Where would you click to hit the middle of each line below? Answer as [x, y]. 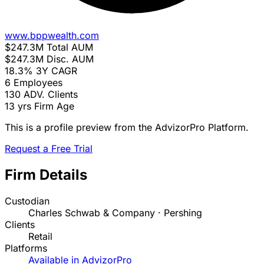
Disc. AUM [70, 59]
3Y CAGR [57, 71]
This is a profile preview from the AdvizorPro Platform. [127, 128]
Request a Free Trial [49, 149]
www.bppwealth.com [52, 36]
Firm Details [46, 175]
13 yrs [18, 106]
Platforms [26, 248]
